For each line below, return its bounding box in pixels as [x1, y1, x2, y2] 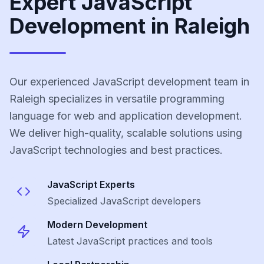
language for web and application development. [9, 110, 242, 122]
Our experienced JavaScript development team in [9, 75, 249, 88]
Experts [97, 179, 135, 190]
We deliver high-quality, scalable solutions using [9, 127, 242, 139]
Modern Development [47, 219, 147, 230]
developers [148, 195, 201, 207]
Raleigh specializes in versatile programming [9, 93, 225, 105]
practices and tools [125, 235, 213, 247]
